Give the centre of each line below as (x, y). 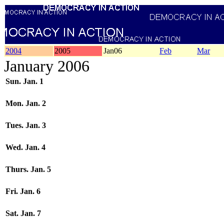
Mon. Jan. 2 (26, 103)
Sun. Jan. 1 (24, 81)
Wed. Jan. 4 (25, 147)
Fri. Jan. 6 (23, 191)
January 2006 (47, 66)
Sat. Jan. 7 (23, 213)
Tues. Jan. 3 (26, 125)
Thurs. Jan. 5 (28, 169)
